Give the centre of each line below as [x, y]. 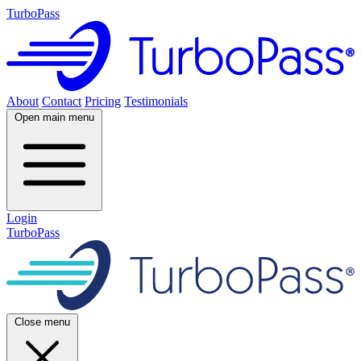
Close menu [42, 322]
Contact [62, 101]
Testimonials [156, 101]
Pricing [103, 101]
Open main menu [54, 117]
